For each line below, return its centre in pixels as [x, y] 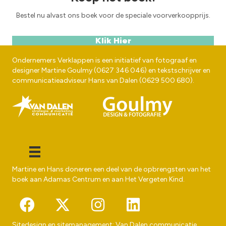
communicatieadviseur [50, 80]
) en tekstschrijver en [177, 70]
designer [27, 70]
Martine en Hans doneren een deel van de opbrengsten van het [111, 169]
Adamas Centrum [72, 180]
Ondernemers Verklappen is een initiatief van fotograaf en [104, 60]
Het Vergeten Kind [154, 180]
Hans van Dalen [113, 80]
